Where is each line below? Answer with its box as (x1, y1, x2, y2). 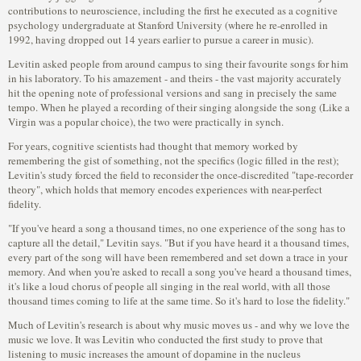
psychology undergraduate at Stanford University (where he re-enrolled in (8, 18, 328, 32)
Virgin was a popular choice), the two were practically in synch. (8, 114, 284, 129)
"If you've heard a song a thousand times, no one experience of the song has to (8, 221, 346, 235)
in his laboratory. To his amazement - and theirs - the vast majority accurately (8, 71, 342, 85)
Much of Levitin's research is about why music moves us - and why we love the (8, 317, 350, 332)
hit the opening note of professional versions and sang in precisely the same (8, 85, 337, 100)
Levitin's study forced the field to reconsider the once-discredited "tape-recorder (8, 168, 353, 182)
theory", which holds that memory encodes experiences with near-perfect (8, 182, 322, 197)
